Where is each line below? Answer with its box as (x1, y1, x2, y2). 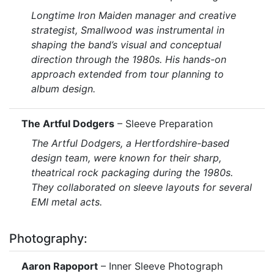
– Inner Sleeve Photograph (98, 259, 223, 272)
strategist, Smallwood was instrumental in (31, 23, 224, 36)
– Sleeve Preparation (114, 117, 213, 130)
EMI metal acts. (31, 195, 102, 208)
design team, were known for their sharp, (31, 151, 221, 164)
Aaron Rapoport (21, 259, 98, 272)
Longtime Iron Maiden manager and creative (31, 9, 236, 21)
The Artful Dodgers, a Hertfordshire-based (31, 136, 229, 149)
